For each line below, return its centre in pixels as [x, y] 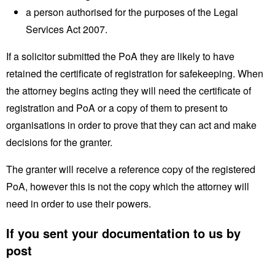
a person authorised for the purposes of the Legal [132, 12]
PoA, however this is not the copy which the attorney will [128, 186]
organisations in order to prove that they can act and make [131, 125]
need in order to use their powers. [79, 203]
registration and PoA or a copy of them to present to [117, 107]
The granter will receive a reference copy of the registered [131, 169]
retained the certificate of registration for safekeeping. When [135, 73]
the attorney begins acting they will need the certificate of [129, 90]
